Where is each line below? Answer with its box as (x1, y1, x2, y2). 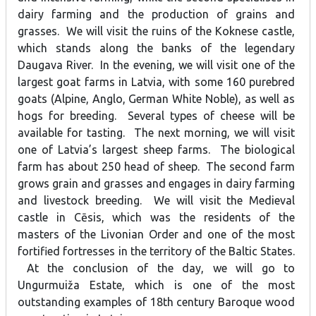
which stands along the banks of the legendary (18, 41, 296, 54)
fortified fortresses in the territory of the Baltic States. (18, 244, 296, 257)
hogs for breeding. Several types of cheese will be (18, 109, 296, 122)
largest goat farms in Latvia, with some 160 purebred (18, 75, 296, 88)
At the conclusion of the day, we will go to (18, 261, 296, 274)
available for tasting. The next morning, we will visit (18, 126, 296, 139)
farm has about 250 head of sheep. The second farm (18, 159, 296, 173)
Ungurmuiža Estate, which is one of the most (18, 278, 296, 291)
